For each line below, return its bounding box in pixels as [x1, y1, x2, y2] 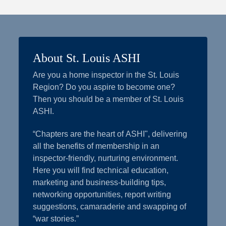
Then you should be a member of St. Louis [33, 95, 184, 104]
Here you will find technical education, [33, 166, 169, 175]
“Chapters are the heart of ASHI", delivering [33, 130, 188, 139]
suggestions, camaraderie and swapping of [33, 202, 187, 211]
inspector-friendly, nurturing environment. [33, 154, 179, 163]
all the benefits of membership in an [33, 142, 160, 151]
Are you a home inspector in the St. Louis [33, 71, 180, 80]
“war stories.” [33, 214, 79, 223]
